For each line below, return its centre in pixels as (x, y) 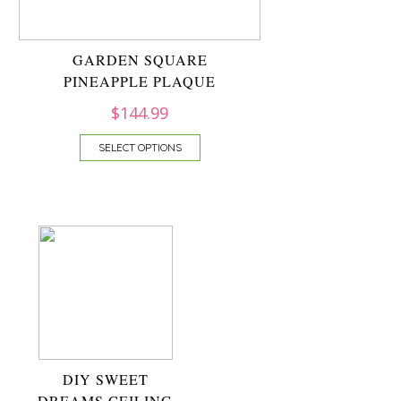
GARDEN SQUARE (140, 60)
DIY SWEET (105, 379)
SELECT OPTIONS (140, 147)
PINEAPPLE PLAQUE (140, 81)
